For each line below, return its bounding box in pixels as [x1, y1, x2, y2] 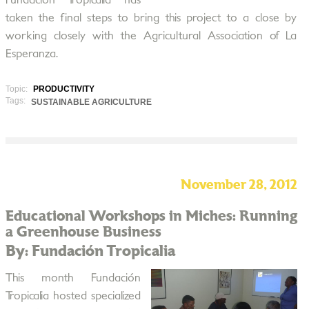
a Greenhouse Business [5, 225, 161, 239]
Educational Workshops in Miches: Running [5, 209, 297, 223]
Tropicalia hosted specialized [5, 290, 141, 301]
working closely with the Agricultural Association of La [5, 30, 297, 41]
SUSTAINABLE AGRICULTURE [30, 97, 152, 107]
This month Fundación [5, 272, 141, 283]
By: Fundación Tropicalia [5, 243, 175, 259]
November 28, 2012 [180, 179, 297, 192]
